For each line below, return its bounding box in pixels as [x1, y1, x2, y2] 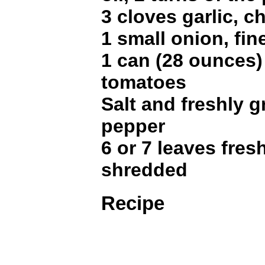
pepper [101, 115, 165, 137]
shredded [101, 159, 188, 181]
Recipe [101, 192, 164, 214]
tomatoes [101, 72, 186, 93]
